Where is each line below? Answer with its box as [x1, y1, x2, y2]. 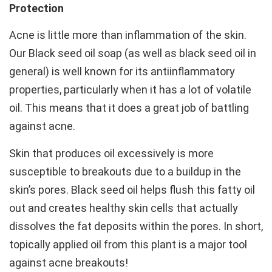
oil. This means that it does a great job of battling [9, 101, 249, 115]
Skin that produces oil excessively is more [9, 146, 214, 160]
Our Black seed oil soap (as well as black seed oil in [9, 47, 256, 60]
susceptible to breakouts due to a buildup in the [9, 165, 241, 178]
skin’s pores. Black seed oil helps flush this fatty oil [9, 183, 255, 196]
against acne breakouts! [9, 256, 128, 269]
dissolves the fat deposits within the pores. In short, [9, 219, 263, 233]
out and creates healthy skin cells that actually [9, 201, 238, 214]
